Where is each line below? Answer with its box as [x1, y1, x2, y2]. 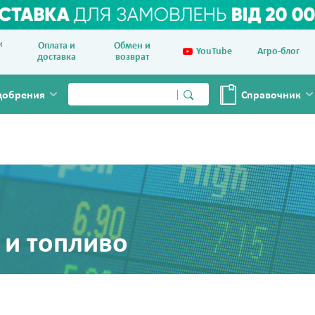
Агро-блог [257, 46, 300, 57]
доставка [37, 52, 76, 63]
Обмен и [114, 41, 150, 51]
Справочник [241, 90, 301, 101]
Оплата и [37, 41, 75, 51]
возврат [115, 52, 149, 63]
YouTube [196, 46, 232, 57]
